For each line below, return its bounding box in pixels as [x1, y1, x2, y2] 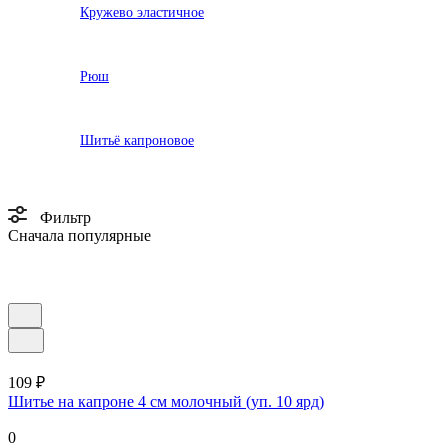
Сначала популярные [8, 226, 151, 244]
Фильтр [40, 208, 91, 226]
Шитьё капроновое [80, 132, 194, 148]
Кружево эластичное [80, 4, 204, 20]
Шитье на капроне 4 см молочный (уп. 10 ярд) [8, 392, 324, 410]
